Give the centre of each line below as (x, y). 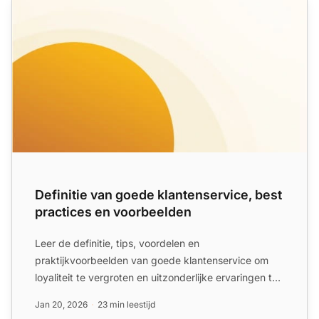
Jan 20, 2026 (61, 304)
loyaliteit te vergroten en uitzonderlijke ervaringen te (156, 277)
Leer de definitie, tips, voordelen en (117, 243)
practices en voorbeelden (113, 211)
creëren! (54, 294)
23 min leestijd (126, 304)
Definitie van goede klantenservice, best (158, 194)
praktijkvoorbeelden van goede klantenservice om (152, 260)
